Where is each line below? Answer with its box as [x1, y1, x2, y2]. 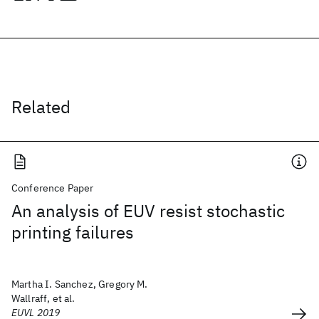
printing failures [11, 221, 134, 244]
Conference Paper [11, 182, 94, 194]
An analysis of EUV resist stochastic [11, 199, 285, 222]
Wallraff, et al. [11, 292, 75, 305]
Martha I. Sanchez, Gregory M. [11, 278, 148, 291]
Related [11, 95, 70, 118]
